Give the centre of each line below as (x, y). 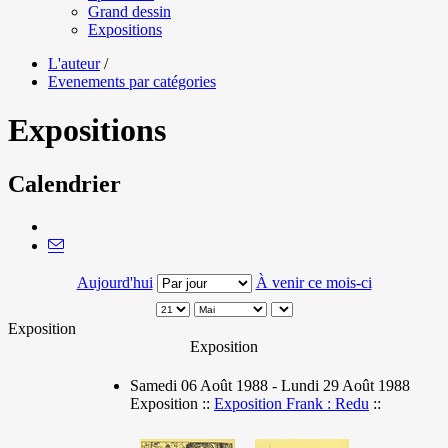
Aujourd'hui (114, 282)
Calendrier (64, 183)
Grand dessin (129, 11)
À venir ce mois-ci (313, 282)
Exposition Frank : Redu (291, 403)
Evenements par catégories (132, 81)
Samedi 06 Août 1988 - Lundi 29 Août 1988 (270, 385)
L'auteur (74, 63)
